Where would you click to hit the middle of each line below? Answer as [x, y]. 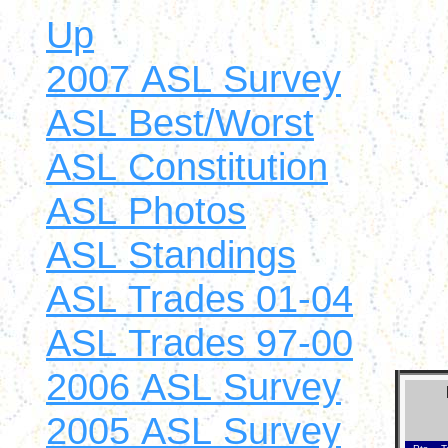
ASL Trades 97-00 [199, 342]
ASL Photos [146, 210]
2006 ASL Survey [193, 386]
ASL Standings [171, 254]
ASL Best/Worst [180, 122]
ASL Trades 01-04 [199, 298]
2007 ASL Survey [193, 78]
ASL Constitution [187, 166]
